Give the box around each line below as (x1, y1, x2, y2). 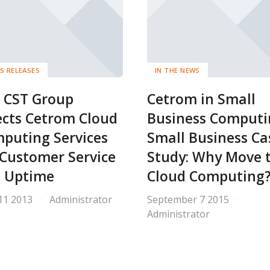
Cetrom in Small (147, 89, 256, 108)
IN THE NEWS (155, 65, 200, 75)
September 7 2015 (147, 192, 229, 206)
